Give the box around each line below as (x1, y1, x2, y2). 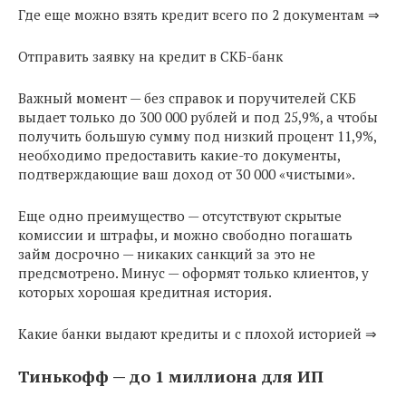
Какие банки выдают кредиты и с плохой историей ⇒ (18, 324, 377, 343)
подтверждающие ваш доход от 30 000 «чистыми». (18, 164, 355, 183)
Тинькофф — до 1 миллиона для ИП (18, 364, 324, 387)
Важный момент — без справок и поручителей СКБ (18, 88, 356, 107)
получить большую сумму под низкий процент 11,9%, (18, 126, 376, 145)
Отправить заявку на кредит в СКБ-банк (18, 46, 283, 65)
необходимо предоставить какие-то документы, (18, 145, 340, 164)
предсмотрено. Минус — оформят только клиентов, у (18, 263, 369, 282)
